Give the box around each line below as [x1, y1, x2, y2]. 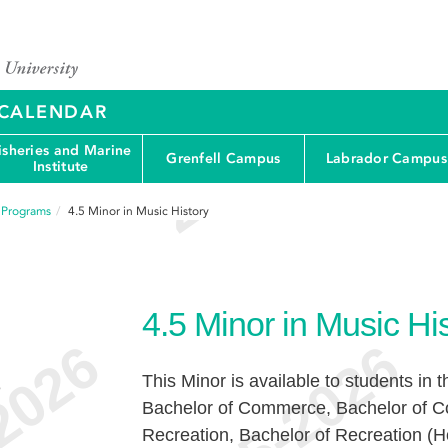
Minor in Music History [88, 204, 209, 218]
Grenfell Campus [166, 150, 281, 167]
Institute [32, 158, 89, 175]
